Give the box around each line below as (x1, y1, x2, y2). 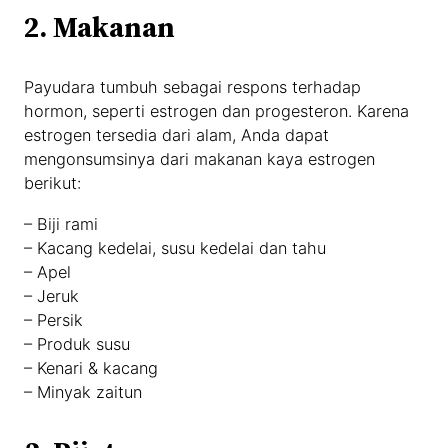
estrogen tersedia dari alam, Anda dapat (24, 125, 330, 146)
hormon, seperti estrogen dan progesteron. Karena (24, 101, 410, 122)
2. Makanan (24, 6, 176, 47)
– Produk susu (24, 333, 131, 354)
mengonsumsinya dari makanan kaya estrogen (24, 149, 376, 170)
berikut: (24, 173, 82, 194)
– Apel (24, 261, 72, 282)
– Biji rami (24, 213, 99, 234)
